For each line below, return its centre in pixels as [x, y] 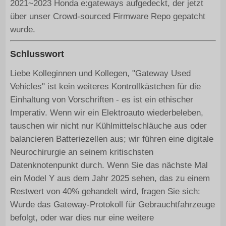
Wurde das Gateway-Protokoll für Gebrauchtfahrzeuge [112, 204]
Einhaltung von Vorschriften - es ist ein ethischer [101, 99]
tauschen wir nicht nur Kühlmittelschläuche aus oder [108, 126]
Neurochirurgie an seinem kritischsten [81, 152]
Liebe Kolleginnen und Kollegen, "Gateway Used [100, 73]
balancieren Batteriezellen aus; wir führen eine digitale [111, 139]
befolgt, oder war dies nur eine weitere [82, 217]
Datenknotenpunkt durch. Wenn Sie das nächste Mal [109, 165]
